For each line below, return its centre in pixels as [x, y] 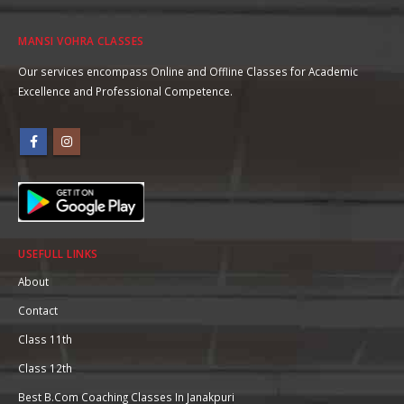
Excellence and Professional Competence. [125, 92]
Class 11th [45, 340]
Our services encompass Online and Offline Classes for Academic [188, 72]
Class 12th [45, 368]
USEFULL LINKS [58, 254]
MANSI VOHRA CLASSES [81, 41]
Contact [38, 311]
